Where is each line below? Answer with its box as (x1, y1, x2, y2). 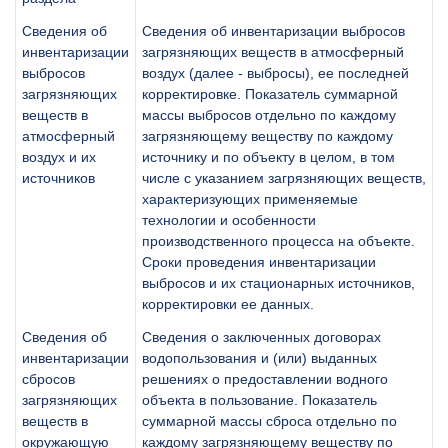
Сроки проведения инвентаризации (142, 253, 376, 270)
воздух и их (22, 148, 96, 165)
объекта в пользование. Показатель (142, 391, 377, 408)
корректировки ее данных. (142, 295, 314, 312)
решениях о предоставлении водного (142, 370, 388, 387)
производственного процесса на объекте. (142, 232, 415, 249)
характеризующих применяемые (142, 190, 358, 207)
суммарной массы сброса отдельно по (142, 412, 397, 429)
